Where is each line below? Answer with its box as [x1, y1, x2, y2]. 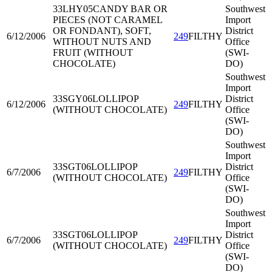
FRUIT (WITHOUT [53, 47, 133, 58]
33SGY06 [53, 93, 92, 104]
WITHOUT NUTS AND [53, 36, 151, 47]
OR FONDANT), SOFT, [53, 25, 151, 36]
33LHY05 [53, 4, 93, 14]
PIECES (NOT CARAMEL [53, 15, 162, 25]
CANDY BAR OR [93, 4, 168, 14]
